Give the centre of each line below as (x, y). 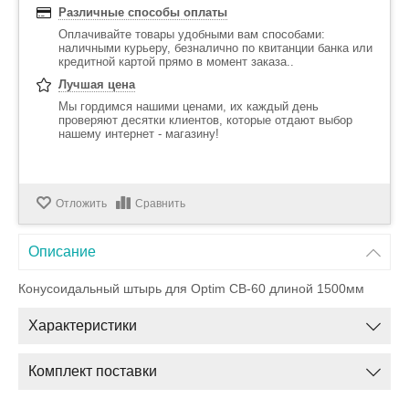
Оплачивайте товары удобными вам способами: (192, 34)
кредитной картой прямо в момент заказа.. (176, 62)
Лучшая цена (97, 84)
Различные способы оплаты (143, 12)
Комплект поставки (93, 371)
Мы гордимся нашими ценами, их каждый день (189, 106)
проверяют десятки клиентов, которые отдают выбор (205, 120)
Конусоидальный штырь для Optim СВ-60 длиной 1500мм (191, 288)
